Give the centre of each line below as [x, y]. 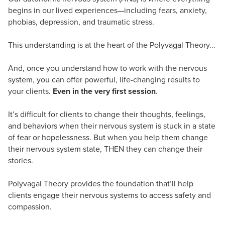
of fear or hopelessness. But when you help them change [108, 137]
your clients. [30, 91]
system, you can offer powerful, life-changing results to [104, 79]
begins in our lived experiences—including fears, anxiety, [107, 10]
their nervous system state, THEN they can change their [105, 149]
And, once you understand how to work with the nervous [107, 68]
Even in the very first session [104, 91]
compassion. [30, 206]
